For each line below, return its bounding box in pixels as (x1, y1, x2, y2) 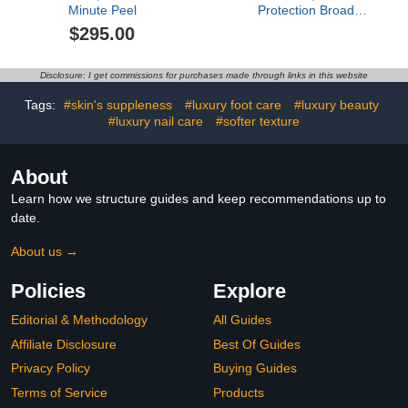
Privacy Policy (11, 361, 90, 376)
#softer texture (216, 114, 300, 128)
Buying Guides (213, 361, 297, 376)
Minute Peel (67, 3, 137, 17)
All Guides (213, 312, 271, 327)
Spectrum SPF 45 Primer (234, 18, 378, 33)
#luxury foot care (185, 97, 281, 112)
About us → (11, 244, 78, 259)
